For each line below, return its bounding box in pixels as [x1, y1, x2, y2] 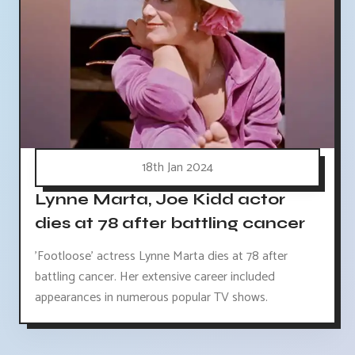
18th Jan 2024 [142, 157, 213, 179]
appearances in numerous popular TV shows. [35, 287, 268, 309]
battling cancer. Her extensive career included [35, 266, 275, 288]
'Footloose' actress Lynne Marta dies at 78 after [35, 246, 288, 268]
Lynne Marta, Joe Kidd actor [35, 189, 285, 209]
